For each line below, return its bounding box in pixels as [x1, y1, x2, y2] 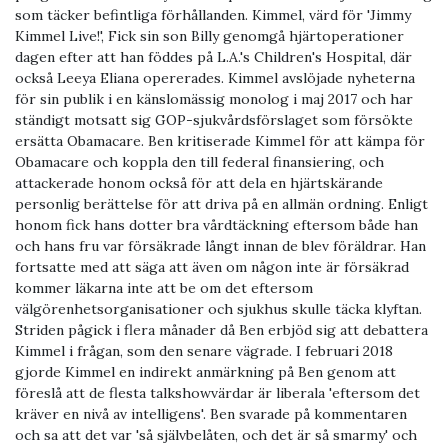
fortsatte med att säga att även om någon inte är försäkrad [15, 258, 409, 277]
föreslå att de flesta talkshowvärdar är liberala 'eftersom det [15, 384, 420, 403]
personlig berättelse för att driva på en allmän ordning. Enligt [15, 195, 428, 214]
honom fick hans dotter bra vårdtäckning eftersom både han [15, 216, 418, 235]
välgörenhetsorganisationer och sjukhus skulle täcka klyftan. [15, 300, 422, 319]
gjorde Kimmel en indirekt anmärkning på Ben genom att [15, 363, 396, 382]
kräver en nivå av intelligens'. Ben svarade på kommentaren [15, 405, 407, 424]
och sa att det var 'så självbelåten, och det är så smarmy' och [15, 426, 417, 445]
